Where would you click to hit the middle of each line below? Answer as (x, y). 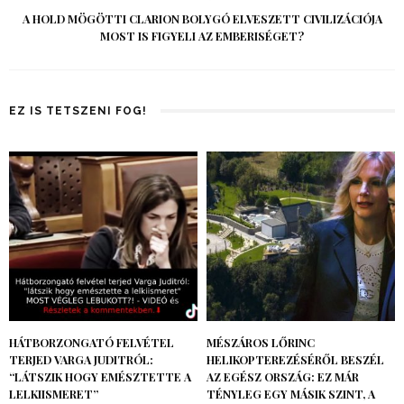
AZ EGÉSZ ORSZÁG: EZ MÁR (283, 377)
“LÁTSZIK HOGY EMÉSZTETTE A (100, 377)
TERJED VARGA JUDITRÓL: (81, 360)
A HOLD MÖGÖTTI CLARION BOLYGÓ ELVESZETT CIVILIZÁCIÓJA (202, 19)
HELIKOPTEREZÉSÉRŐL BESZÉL (295, 360)
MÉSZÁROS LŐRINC (261, 343)
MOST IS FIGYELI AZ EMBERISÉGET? (202, 37)
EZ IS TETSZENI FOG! (78, 111)
